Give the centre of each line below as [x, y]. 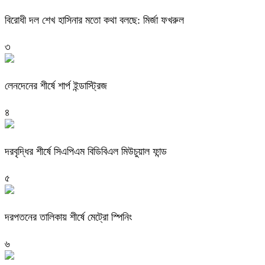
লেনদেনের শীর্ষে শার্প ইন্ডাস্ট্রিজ [56, 85]
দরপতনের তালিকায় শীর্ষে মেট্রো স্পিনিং [68, 217]
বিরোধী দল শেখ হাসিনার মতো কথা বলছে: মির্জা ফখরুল [94, 20]
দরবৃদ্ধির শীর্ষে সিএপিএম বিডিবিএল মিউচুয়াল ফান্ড [86, 151]
